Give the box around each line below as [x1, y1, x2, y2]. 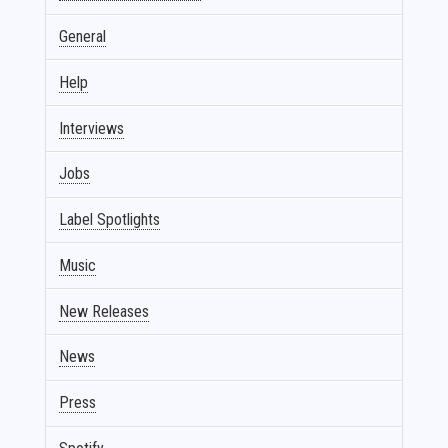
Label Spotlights [59, 210, 161, 230]
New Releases [59, 301, 150, 321]
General [59, 26, 107, 46]
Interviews [59, 118, 125, 138]
